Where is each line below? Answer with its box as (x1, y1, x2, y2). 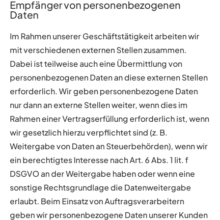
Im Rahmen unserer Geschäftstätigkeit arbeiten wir (10, 30, 199, 41)
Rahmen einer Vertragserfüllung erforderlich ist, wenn (10, 113, 209, 124)
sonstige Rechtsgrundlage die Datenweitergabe (10, 182, 191, 192)
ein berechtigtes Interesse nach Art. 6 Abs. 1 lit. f (10, 154, 188, 165)
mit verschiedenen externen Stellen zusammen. (10, 44, 187, 55)
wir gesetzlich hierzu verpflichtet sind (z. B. (10, 127, 167, 137)
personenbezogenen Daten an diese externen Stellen (10, 72, 208, 82)
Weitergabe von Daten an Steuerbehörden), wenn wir (10, 140, 208, 151)
